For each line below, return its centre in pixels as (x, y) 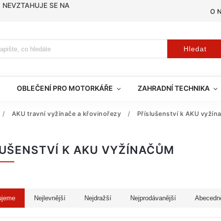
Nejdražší (98, 198)
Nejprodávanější (153, 198)
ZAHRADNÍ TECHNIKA (174, 88)
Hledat (195, 49)
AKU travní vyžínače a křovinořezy (66, 114)
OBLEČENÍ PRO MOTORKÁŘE (65, 88)
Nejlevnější (50, 198)
